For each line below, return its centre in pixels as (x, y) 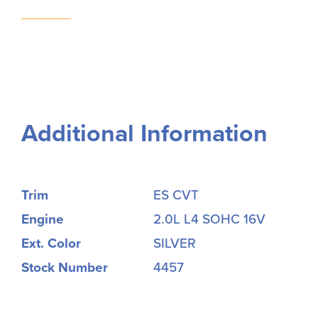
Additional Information (144, 134)
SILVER (174, 243)
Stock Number (65, 267)
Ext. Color (51, 243)
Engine (43, 219)
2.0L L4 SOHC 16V (209, 219)
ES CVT (176, 195)
